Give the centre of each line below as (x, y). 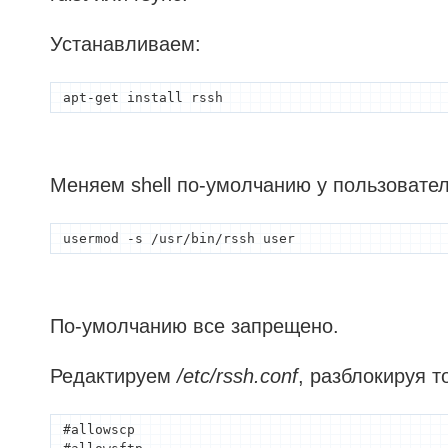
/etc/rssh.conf (237, 376)
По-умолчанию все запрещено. (194, 326)
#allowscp (99, 429)
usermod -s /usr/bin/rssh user (179, 238)
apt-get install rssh (143, 97)
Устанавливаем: (125, 44)
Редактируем (113, 376)
